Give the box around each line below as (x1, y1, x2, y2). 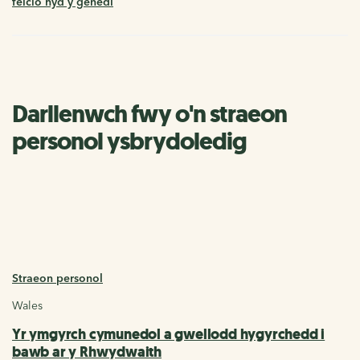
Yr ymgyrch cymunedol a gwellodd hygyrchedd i (12, 324, 325, 344)
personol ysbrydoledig (12, 124, 247, 157)
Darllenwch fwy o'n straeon (12, 96, 287, 130)
